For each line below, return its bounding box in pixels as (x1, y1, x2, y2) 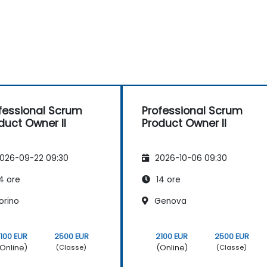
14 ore (154, 173, 181, 185)
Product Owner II (142, 116, 226, 131)
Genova (152, 195, 187, 207)
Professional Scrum (142, 104, 243, 119)
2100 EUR (156, 231, 188, 241)
